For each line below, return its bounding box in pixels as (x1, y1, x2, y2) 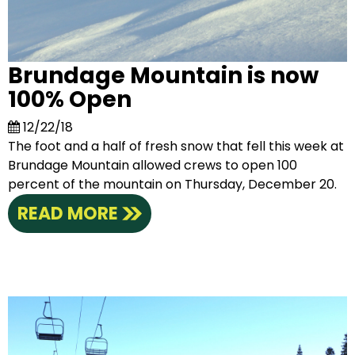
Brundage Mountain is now (8, 59, 319, 91)
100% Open (8, 83, 132, 115)
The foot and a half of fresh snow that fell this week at (8, 136, 345, 155)
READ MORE (17, 200, 119, 226)
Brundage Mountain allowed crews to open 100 (8, 155, 298, 174)
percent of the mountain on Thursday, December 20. (8, 174, 338, 193)
